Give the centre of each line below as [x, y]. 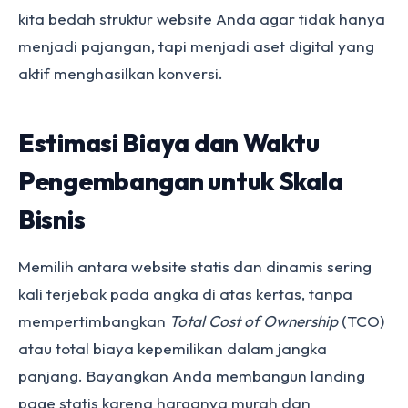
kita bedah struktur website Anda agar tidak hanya [202, 19]
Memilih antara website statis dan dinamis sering [195, 266]
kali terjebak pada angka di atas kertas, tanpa [185, 294]
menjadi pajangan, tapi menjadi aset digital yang [196, 46]
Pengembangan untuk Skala [181, 181]
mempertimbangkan [94, 321]
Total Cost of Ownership [254, 321]
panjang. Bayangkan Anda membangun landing [192, 376]
